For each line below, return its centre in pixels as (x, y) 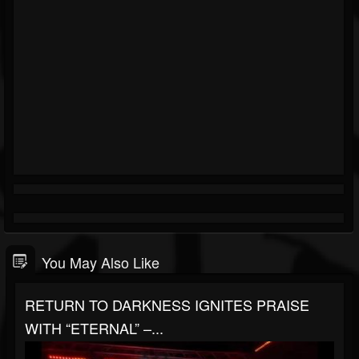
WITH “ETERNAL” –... (94, 327)
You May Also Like (101, 262)
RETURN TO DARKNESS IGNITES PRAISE (167, 304)
